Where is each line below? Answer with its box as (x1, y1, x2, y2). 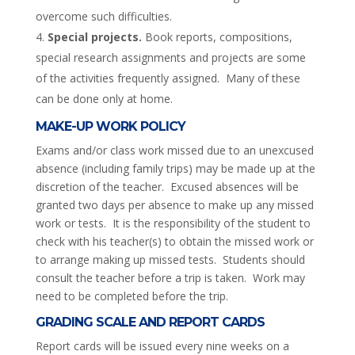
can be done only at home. (35, 90, 173, 106)
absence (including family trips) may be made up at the (35, 160, 315, 176)
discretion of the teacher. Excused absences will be (35, 178, 299, 194)
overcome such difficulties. (35, 8, 172, 24)
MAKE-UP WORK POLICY (35, 118, 185, 134)
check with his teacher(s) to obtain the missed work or (35, 233, 314, 249)
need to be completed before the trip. (35, 288, 228, 303)
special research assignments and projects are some (35, 49, 306, 65)
